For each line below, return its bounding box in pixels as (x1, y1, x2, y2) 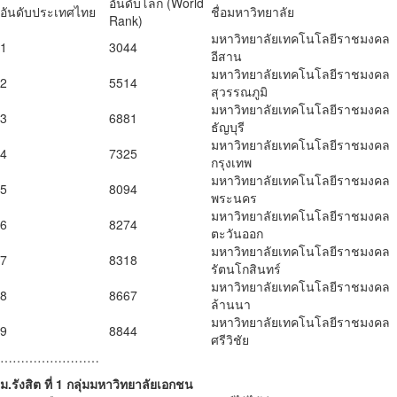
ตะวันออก (211, 224, 263, 243)
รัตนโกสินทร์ (211, 260, 281, 278)
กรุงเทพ (211, 153, 252, 172)
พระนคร (211, 189, 257, 207)
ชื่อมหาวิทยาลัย (211, 3, 294, 21)
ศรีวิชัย (211, 331, 249, 349)
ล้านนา (211, 295, 251, 314)
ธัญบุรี (211, 118, 245, 136)
